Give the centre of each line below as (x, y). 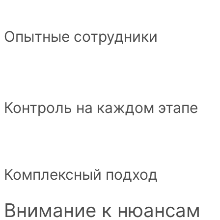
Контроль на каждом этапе (101, 108)
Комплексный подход (81, 174)
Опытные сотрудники (81, 37)
